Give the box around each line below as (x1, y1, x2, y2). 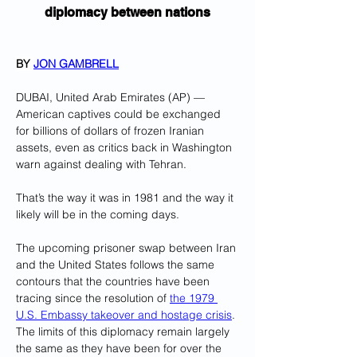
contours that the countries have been (16, 274, 213, 288)
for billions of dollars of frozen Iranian (16, 124, 207, 138)
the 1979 (170, 291, 218, 305)
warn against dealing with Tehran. (16, 157, 186, 171)
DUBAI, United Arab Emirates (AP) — (16, 90, 208, 104)
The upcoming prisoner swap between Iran (16, 241, 239, 255)
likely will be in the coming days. (16, 207, 179, 222)
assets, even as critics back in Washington (16, 140, 235, 155)
